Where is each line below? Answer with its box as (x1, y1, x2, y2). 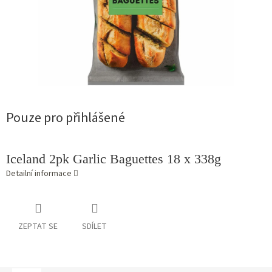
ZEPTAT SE (18, 220, 58, 233)
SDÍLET (82, 220, 107, 233)
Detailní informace (6, 168, 72, 180)
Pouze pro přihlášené (6, 108, 125, 128)
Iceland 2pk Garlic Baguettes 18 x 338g (6, 151, 221, 167)
